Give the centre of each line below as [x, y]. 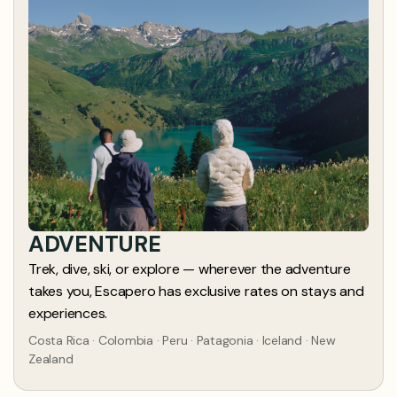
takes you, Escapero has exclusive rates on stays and [196, 291]
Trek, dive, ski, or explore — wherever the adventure [190, 269]
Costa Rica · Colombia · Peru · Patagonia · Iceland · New [182, 340]
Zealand [51, 358]
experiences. [68, 313]
